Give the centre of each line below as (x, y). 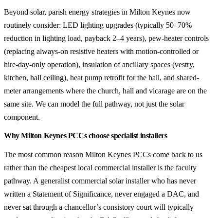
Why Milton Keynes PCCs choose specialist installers (86, 136)
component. (22, 117)
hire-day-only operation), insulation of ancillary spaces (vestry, (99, 64)
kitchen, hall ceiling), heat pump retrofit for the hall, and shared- (101, 78)
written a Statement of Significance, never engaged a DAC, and (101, 194)
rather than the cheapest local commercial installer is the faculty (100, 168)
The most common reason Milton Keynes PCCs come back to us (103, 154)
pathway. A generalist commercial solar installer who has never (100, 181)
